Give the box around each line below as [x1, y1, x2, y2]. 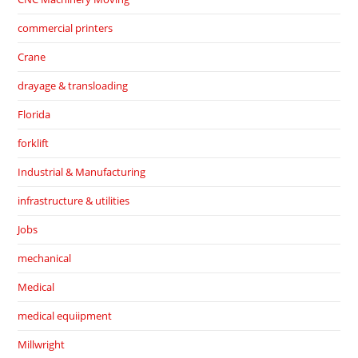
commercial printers [18, 21, 113, 36]
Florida [18, 107, 51, 122]
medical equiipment [18, 308, 113, 324]
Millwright [18, 337, 66, 352]
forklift [18, 136, 50, 151]
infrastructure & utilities [18, 193, 130, 209]
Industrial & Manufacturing [18, 165, 146, 180]
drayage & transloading [18, 78, 129, 93]
